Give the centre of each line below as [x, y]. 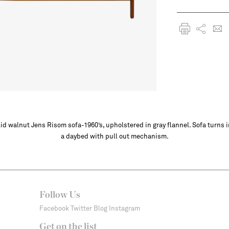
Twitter [81, 208]
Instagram [124, 208]
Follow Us [60, 196]
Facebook [54, 208]
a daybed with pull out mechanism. [114, 136]
